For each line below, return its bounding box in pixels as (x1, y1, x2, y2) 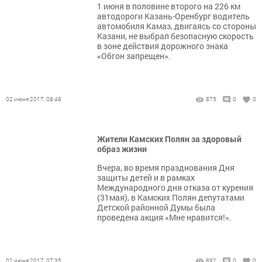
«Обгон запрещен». (97, 50, 171, 61)
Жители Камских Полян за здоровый (97, 133, 242, 144)
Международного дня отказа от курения (97, 182, 253, 193)
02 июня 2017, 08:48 (6, 95, 61, 103)
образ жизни (97, 143, 147, 154)
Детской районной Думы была (97, 202, 215, 213)
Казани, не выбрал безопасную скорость (97, 30, 254, 42)
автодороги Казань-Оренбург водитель (97, 11, 250, 22)
